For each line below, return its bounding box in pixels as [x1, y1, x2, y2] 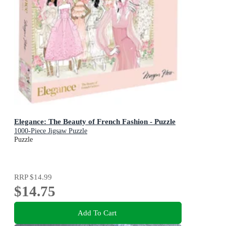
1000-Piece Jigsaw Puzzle [14, 127, 87, 135]
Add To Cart [77, 208, 117, 217]
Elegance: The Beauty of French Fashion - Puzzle [14, 117, 176, 126]
